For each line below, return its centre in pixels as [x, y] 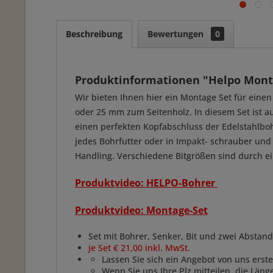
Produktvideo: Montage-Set [141, 210]
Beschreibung [94, 34]
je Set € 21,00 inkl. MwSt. [139, 248]
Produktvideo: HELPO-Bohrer [146, 183]
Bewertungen [177, 34]
